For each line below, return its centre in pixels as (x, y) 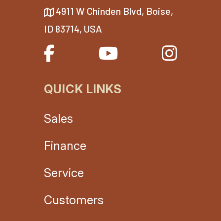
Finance (65, 146)
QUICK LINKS (83, 89)
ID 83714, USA (73, 29)
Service (64, 173)
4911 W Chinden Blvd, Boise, (114, 11)
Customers (74, 200)
